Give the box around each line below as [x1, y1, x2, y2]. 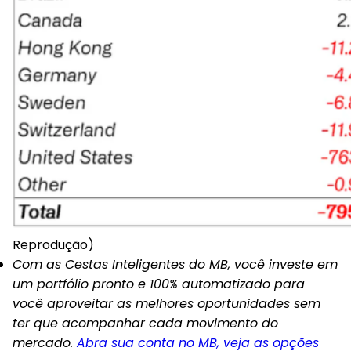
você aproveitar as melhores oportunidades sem [13, 295, 320, 313]
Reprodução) [13, 236, 94, 254]
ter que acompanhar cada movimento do [13, 314, 278, 332]
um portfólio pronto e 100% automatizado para [13, 275, 305, 293]
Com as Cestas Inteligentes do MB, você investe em [13, 255, 338, 273]
